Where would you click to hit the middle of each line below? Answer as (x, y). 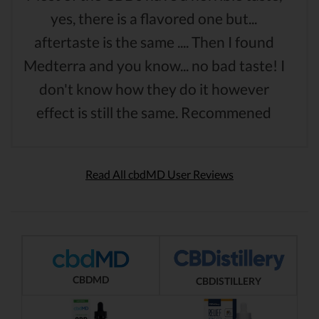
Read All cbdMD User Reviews (159, 174)
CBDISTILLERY (228, 281)
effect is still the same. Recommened (154, 112)
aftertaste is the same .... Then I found (154, 41)
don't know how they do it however (154, 88)
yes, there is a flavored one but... (154, 18)
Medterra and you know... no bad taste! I (154, 65)
